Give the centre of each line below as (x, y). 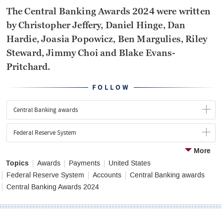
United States (130, 163)
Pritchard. (28, 67)
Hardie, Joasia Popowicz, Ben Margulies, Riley (107, 39)
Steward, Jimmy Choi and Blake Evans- (91, 53)
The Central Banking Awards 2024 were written (108, 12)
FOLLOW (111, 88)
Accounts (107, 175)
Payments (84, 163)
